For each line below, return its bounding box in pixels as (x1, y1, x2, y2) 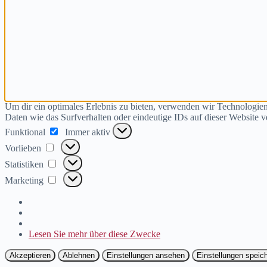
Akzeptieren (10, 250, 51, 260)
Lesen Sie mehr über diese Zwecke (29, 228, 160, 239)
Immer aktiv (65, 126, 113, 137)
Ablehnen (63, 250, 95, 260)
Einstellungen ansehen (107, 250, 185, 260)
